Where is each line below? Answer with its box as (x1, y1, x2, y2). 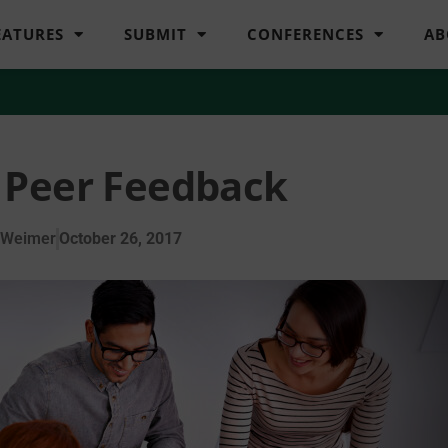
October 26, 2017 (59, 228, 182, 248)
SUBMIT (124, 24, 188, 45)
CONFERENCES (247, 24, 365, 45)
